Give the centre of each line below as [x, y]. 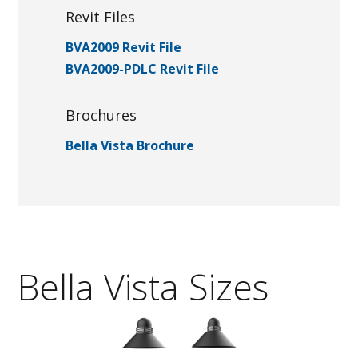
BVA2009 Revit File [124, 47]
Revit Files [101, 16]
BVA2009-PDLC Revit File [143, 68]
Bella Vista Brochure [130, 145]
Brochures [101, 115]
